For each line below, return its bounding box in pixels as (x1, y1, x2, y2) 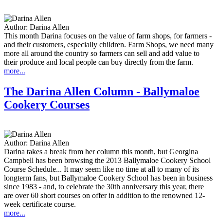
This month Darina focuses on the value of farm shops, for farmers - (4, 32, 212, 40)
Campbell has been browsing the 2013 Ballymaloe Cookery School (4, 156, 211, 165)
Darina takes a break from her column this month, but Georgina (4, 147, 198, 156)
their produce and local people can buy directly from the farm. (4, 58, 193, 67)
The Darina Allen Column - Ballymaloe (4, 85, 200, 98)
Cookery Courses (4, 98, 90, 111)
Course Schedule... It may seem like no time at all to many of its (4, 165, 199, 174)
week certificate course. (4, 200, 76, 209)
